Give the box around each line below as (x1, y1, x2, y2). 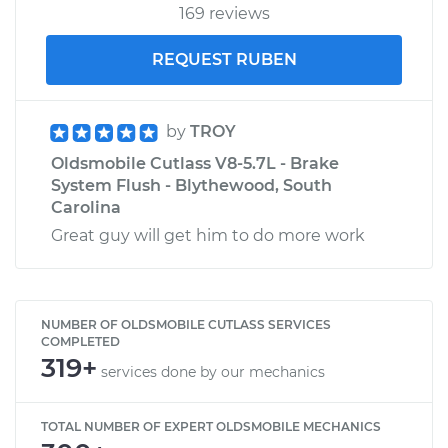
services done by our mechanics (101, 362, 325, 381)
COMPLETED (41, 333, 120, 349)
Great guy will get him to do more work (51, 225, 365, 245)
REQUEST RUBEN (151, 49, 297, 69)
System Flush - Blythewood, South (51, 175, 332, 195)
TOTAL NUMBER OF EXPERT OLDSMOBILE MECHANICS (41, 418, 381, 434)
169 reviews (178, 3, 270, 23)
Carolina (51, 197, 121, 217)
